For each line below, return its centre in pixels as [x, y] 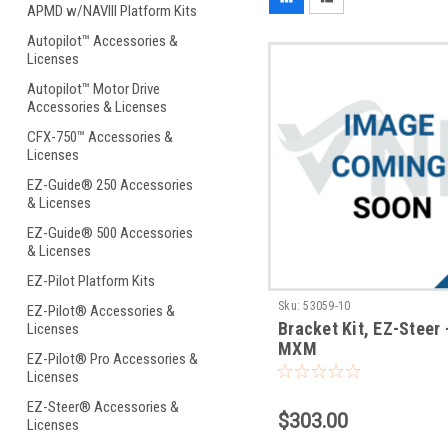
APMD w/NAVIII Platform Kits [112, 11]
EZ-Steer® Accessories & [103, 407]
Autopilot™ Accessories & [102, 41]
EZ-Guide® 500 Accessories [110, 233]
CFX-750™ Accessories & [100, 137]
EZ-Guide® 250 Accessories [110, 185]
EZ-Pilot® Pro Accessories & [112, 359]
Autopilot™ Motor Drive [93, 89]
